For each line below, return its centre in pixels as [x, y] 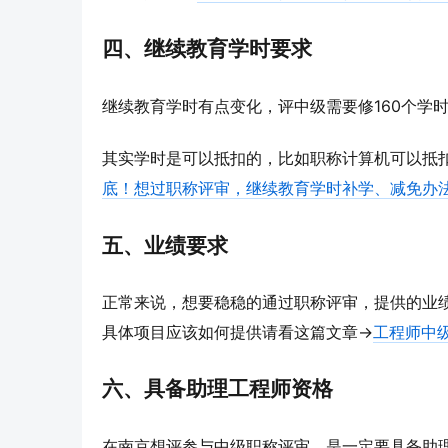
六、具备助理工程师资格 [217, 389]
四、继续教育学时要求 [207, 49]
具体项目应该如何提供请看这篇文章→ [237, 331]
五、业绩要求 [165, 245]
